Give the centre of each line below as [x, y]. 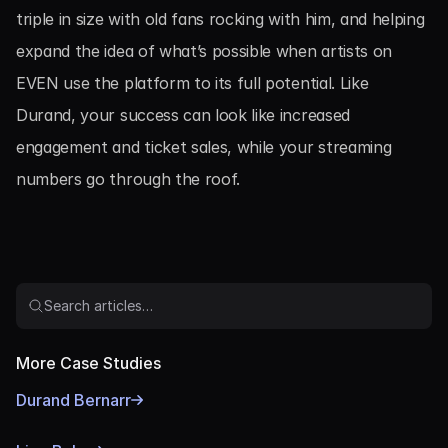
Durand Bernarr [73, 399]
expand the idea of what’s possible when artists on [204, 51]
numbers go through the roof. [128, 179]
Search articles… [98, 305]
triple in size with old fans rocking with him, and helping [220, 19]
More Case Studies [88, 363]
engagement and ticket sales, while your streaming [204, 147]
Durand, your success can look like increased [183, 115]
